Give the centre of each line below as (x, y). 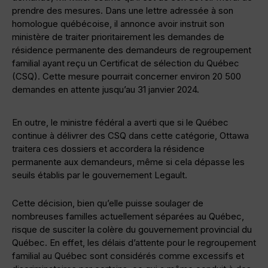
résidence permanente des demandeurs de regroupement (132, 50)
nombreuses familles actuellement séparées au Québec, (128, 217)
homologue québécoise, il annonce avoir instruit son (118, 24)
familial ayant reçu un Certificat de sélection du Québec (126, 63)
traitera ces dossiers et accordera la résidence (108, 149)
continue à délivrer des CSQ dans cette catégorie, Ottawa (130, 136)
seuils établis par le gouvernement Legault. (100, 175)
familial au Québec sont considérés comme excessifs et (128, 256)
